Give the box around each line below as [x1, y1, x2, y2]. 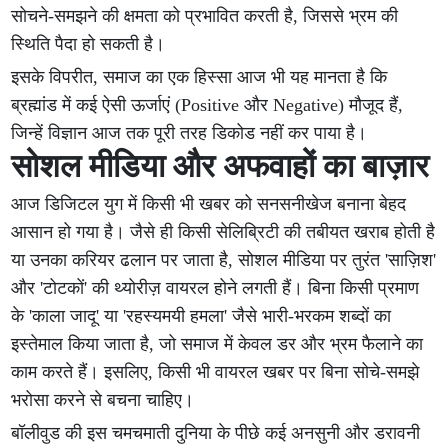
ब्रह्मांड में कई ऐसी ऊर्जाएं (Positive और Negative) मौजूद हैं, [11, 95, 404, 115]
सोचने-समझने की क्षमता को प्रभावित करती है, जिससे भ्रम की [11, 6, 399, 26]
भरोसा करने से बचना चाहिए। [11, 390, 195, 410]
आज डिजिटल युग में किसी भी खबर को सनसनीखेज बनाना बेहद [11, 194, 407, 214]
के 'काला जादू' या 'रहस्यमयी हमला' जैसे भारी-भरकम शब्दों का [11, 306, 392, 326]
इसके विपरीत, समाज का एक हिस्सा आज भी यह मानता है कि [11, 67, 388, 87]
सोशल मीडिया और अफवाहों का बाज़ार [11, 148, 430, 184]
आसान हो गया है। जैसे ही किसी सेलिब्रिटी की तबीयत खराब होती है [11, 222, 436, 242]
